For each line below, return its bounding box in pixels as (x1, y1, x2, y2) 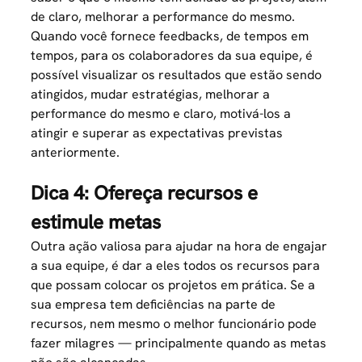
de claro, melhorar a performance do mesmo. (31, 8, 296, 26)
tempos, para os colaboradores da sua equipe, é (31, 47, 314, 65)
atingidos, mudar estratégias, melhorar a (31, 86, 271, 103)
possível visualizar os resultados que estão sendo (31, 66, 322, 84)
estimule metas (31, 209, 162, 235)
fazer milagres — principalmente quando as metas (31, 335, 327, 352)
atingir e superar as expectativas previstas (31, 124, 284, 142)
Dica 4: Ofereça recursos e (31, 180, 259, 206)
